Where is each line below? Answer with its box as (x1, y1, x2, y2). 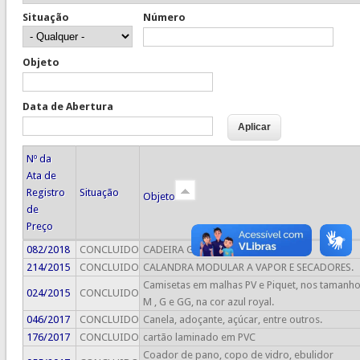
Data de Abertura (22, 100, 113, 113)
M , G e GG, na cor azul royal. (142, 296, 274, 309)
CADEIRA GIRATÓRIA (142, 243, 239, 256)
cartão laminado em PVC (142, 331, 256, 344)
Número (142, 11, 186, 24)
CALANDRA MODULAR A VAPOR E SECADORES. (142, 261, 354, 274)
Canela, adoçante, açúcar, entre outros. (142, 313, 322, 326)
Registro (26, 186, 65, 199)
